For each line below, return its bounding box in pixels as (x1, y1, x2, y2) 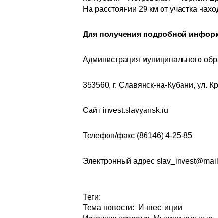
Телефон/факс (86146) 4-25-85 (83, 131, 192, 140)
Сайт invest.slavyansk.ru (83, 106, 168, 114)
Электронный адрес (83, 157, 157, 165)
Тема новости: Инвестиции (83, 203, 182, 212)
